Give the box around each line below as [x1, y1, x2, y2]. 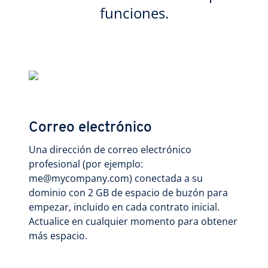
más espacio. [29, 229, 87, 242]
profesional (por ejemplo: [29, 157, 143, 170]
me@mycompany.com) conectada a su [29, 172, 203, 185]
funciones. [99, 3, 169, 23]
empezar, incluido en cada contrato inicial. [29, 200, 220, 214]
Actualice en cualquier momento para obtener [29, 215, 237, 228]
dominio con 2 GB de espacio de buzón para [29, 186, 228, 199]
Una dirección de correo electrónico [29, 143, 191, 156]
